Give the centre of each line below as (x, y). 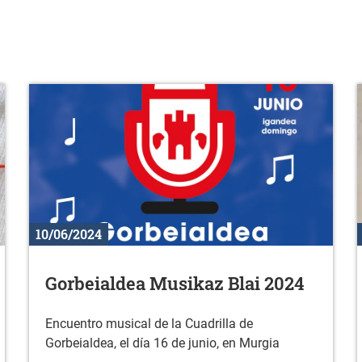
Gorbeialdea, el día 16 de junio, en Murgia (162, 343)
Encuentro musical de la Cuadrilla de (149, 324)
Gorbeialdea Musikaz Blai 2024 (175, 284)
